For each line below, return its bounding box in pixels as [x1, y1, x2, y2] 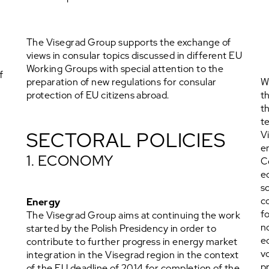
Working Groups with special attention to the [26, 62, 224, 75]
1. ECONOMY [26, 151, 114, 170]
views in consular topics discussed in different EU [26, 49, 242, 62]
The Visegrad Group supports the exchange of [26, 36, 231, 49]
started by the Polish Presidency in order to [26, 222, 217, 235]
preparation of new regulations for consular [26, 76, 217, 88]
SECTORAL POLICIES [26, 127, 226, 153]
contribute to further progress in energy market [26, 235, 238, 248]
